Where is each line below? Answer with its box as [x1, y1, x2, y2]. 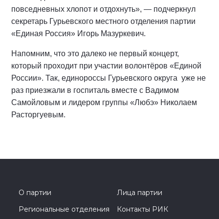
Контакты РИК [117, 204, 168, 214]
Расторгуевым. [11, 110, 66, 119]
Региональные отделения [19, 204, 109, 214]
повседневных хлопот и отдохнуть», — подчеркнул [11, 4, 196, 13]
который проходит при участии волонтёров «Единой [11, 61, 201, 70]
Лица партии [117, 188, 162, 197]
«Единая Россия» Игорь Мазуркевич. [11, 29, 146, 38]
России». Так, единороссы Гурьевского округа [11, 73, 179, 82]
